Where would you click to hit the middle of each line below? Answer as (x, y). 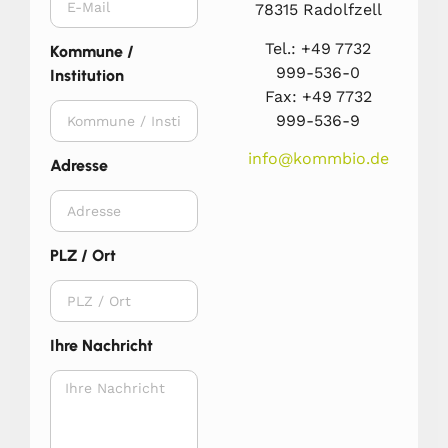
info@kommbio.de (319, 158)
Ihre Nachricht (101, 346)
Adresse (79, 166)
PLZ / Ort (83, 256)
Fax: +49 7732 (318, 96)
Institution (87, 76)
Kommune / (92, 52)
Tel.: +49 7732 (318, 48)
